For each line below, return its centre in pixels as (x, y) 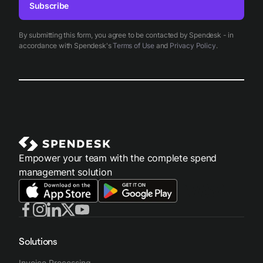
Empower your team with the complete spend (118, 158)
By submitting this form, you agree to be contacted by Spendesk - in (126, 35)
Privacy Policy (193, 45)
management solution (65, 172)
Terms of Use (134, 45)
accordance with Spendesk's (66, 45)
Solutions (38, 241)
